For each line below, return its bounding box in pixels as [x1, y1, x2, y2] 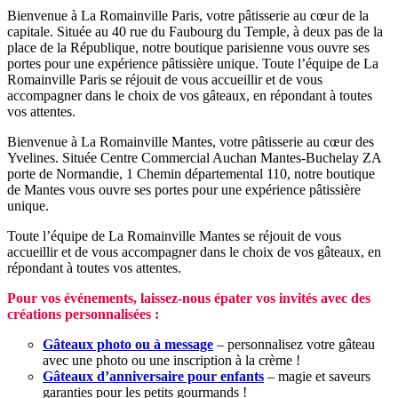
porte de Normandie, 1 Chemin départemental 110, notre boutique [7, 165, 375, 181]
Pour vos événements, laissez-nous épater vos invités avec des [7, 290, 370, 306]
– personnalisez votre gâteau [213, 336, 375, 352]
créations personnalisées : [7, 306, 159, 322]
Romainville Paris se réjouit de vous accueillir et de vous [7, 71, 322, 87]
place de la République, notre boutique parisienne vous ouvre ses [7, 39, 370, 55]
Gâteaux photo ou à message [43, 336, 213, 352]
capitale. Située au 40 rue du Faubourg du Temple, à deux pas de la [7, 23, 383, 39]
